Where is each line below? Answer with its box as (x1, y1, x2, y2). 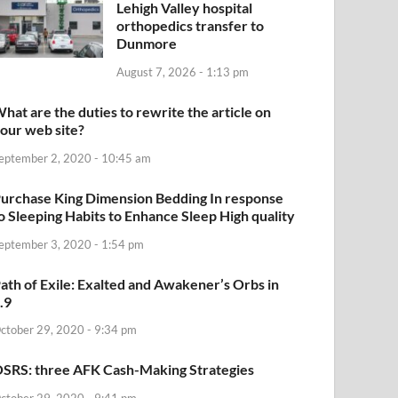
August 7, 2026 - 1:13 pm (116, 64, 250, 79)
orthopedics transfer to (116, 17, 265, 35)
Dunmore (116, 35, 178, 52)
